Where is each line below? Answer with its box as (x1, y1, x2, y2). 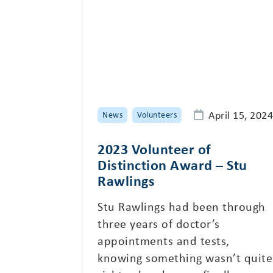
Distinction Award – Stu (97, 154, 247, 174)
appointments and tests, (97, 232, 230, 249)
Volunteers (137, 108, 177, 121)
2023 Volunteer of (97, 138, 211, 158)
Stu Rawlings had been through (97, 197, 266, 214)
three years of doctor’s (97, 214, 220, 232)
